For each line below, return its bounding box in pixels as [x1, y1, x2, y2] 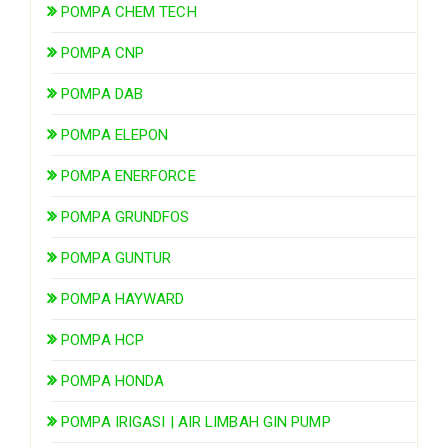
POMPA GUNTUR [61, 248, 172, 267]
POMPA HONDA [61, 371, 165, 390]
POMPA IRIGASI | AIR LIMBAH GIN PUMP [61, 412, 331, 431]
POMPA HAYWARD [61, 289, 185, 308]
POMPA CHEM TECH [61, 2, 197, 21]
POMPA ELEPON [61, 125, 169, 144]
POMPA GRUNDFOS [61, 207, 190, 226]
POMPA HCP [61, 330, 145, 349]
